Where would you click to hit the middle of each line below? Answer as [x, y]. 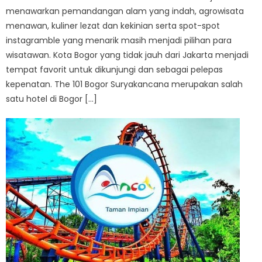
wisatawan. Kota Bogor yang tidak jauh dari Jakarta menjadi [127, 55]
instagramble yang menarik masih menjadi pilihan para [119, 41]
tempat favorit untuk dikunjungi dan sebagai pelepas [115, 70]
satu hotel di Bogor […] [52, 99]
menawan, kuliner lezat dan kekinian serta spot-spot [113, 26]
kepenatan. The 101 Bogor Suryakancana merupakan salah [125, 85]
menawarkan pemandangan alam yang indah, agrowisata [125, 11]
